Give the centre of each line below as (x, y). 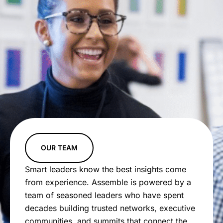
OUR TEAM (59, 147)
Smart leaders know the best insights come (106, 169)
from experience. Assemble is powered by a (108, 182)
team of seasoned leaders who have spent (104, 195)
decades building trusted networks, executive (110, 208)
